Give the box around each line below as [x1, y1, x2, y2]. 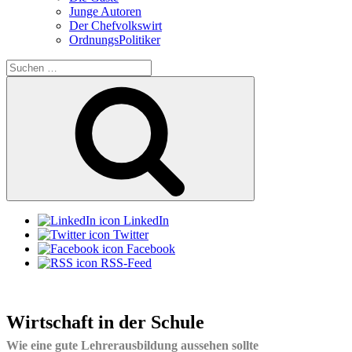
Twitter [113, 227, 148, 241]
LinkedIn [123, 213, 169, 227]
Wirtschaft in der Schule [6, 312, 204, 333]
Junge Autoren [69, 4, 141, 18]
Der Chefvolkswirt [69, 18, 162, 32]
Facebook [126, 241, 175, 255]
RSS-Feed [101, 255, 152, 269]
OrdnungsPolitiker [69, 32, 160, 46]
